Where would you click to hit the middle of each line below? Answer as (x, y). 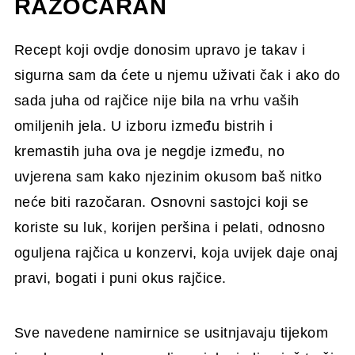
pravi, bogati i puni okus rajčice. (120, 278)
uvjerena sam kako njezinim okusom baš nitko (168, 176)
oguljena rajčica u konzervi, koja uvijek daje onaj (176, 252)
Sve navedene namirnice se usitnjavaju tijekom (171, 332)
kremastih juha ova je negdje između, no (149, 151)
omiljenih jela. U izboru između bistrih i (143, 126)
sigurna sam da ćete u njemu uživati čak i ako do (177, 75)
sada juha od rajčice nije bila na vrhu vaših (157, 100)
